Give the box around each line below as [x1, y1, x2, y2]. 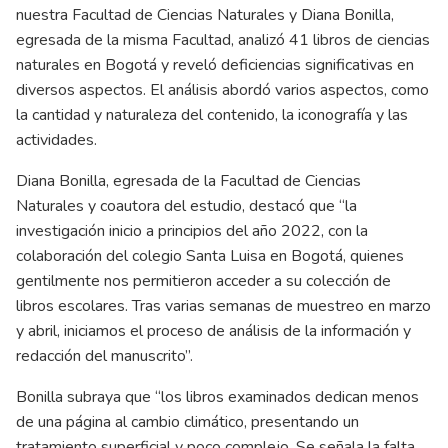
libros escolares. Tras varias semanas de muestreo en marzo [16, 295, 431, 318]
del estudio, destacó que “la [160, 195, 357, 218]
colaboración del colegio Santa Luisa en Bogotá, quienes [16, 245, 404, 268]
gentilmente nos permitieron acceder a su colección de [16, 270, 391, 293]
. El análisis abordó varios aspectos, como [143, 79, 429, 102]
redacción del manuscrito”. [16, 345, 193, 368]
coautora [100, 195, 160, 218]
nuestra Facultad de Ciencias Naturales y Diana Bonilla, [16, 4, 394, 27]
